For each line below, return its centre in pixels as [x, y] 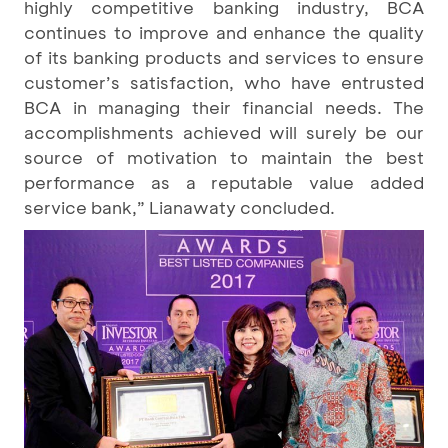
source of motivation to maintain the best [224, 156]
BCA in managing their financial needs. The [224, 106]
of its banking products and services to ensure [224, 56]
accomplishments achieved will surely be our [224, 131]
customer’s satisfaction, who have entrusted [224, 81]
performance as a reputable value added [224, 181]
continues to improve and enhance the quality [224, 31]
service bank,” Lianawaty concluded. [179, 206]
